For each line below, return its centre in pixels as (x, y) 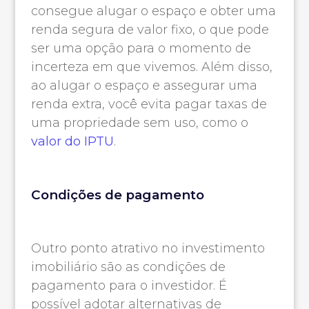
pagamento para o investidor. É (129, 285)
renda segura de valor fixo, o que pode (150, 29)
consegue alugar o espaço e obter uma (153, 11)
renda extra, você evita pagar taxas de (149, 104)
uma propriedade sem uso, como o (139, 122)
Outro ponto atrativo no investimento (148, 248)
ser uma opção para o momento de (141, 48)
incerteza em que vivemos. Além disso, (151, 67)
